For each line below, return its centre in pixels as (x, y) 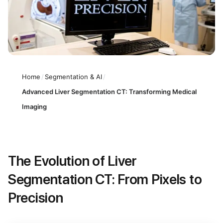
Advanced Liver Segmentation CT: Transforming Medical (109, 91)
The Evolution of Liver (72, 161)
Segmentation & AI (73, 76)
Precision (36, 198)
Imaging (34, 106)
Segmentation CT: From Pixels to (105, 179)
